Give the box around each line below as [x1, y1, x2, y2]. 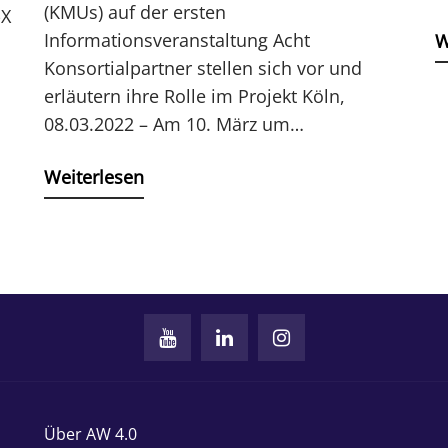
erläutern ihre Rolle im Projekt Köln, [43, 84, 345, 109]
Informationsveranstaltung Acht [43, 28, 310, 53]
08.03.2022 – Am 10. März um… [43, 112, 304, 137]
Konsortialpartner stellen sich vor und [43, 56, 362, 81]
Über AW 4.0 [43, 423, 137, 446]
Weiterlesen [43, 165, 144, 190]
